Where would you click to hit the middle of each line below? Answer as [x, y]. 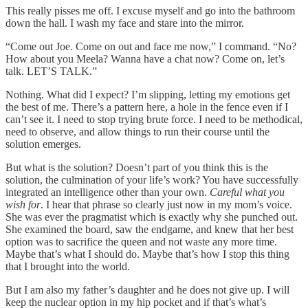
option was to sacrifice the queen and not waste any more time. [141, 242]
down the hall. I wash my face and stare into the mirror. [125, 23]
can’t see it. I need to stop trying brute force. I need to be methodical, [154, 120]
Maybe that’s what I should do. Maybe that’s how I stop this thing [147, 254]
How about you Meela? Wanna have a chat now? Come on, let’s [145, 59]
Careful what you [247, 192]
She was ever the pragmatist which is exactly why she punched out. [152, 217]
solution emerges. [43, 144]
